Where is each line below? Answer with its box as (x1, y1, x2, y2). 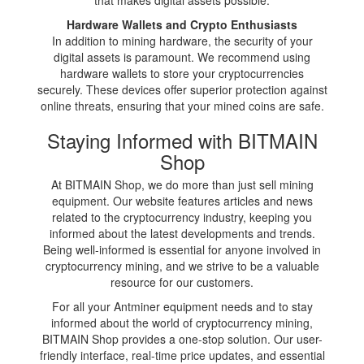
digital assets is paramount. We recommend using (54, 48, 310, 65)
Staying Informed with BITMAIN (46, 125, 318, 154)
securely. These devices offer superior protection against (37, 80, 327, 97)
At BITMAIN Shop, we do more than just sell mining (50, 175, 314, 193)
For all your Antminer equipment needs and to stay (51, 297, 313, 314)
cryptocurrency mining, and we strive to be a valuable (45, 257, 319, 274)
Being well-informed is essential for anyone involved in (43, 240, 321, 258)
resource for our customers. (110, 273, 253, 290)
